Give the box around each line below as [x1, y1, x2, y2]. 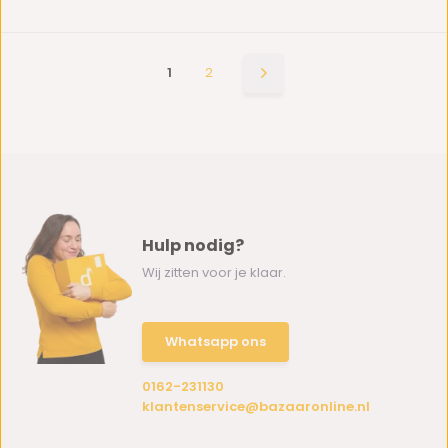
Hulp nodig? [142, 234, 245, 257]
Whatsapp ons [165, 332, 267, 351]
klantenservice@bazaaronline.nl [142, 397, 371, 416]
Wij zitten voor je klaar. [142, 263, 287, 282]
